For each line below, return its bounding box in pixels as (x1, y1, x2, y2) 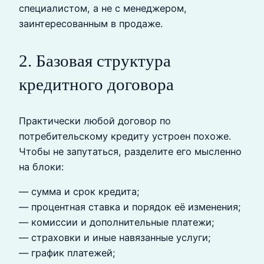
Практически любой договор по (19, 114, 171, 127)
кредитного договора (19, 74, 174, 94)
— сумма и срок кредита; (19, 186, 140, 198)
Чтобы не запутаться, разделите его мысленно (19, 145, 242, 157)
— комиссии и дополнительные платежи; (19, 216, 214, 229)
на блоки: (19, 160, 64, 173)
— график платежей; (19, 247, 115, 259)
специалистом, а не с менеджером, (19, 2, 187, 15)
